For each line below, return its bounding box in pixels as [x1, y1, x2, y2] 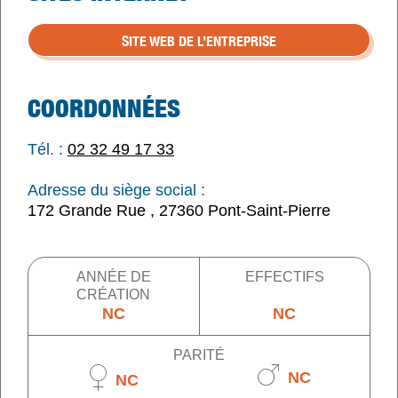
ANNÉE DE [76, 269, 151, 285]
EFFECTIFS [244, 269, 324, 285]
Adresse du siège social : [28, 181, 205, 200]
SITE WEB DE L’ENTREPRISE [122, 28, 276, 51]
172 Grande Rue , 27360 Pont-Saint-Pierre [28, 202, 330, 220]
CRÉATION [76, 287, 151, 303]
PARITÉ [173, 347, 225, 363]
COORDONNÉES [28, 87, 180, 126]
